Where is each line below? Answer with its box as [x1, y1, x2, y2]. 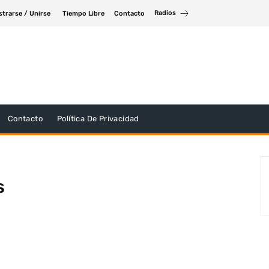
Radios [154, 9, 176, 17]
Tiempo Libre [62, 9, 104, 17]
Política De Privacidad [57, 114, 139, 123]
